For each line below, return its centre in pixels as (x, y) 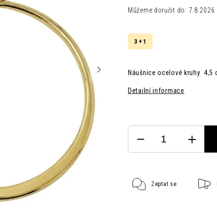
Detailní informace (156, 91)
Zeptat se (164, 184)
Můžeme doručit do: (157, 10)
